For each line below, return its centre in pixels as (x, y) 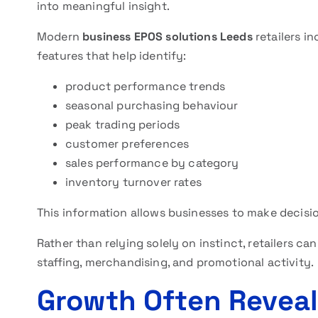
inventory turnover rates (133, 182)
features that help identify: (112, 56)
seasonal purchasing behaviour (152, 105)
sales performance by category (152, 163)
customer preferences (127, 144)
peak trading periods (123, 125)
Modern (60, 37)
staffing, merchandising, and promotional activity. (176, 262)
